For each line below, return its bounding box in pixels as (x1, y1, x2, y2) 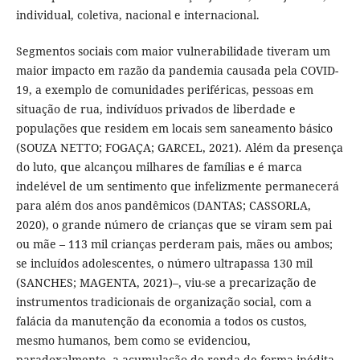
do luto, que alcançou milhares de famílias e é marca (15, 158, 302, 174)
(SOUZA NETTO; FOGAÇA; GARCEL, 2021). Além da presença (15, 139, 343, 155)
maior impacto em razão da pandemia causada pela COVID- (15, 62, 338, 78)
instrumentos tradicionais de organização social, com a (15, 293, 312, 309)
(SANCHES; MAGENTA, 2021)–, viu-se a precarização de (15, 274, 317, 290)
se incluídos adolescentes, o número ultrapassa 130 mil (15, 255, 313, 271)
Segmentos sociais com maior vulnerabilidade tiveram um (15, 43, 330, 59)
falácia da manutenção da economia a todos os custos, (15, 313, 307, 329)
